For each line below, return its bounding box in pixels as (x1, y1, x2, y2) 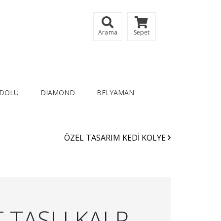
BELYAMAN (96, 88, 134, 97)
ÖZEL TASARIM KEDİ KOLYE (64, 132, 168, 143)
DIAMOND (40, 88, 75, 97)
